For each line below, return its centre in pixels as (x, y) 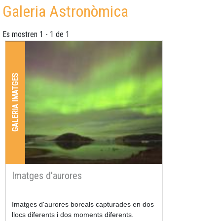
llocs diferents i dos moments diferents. (73, 214)
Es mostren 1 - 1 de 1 (36, 35)
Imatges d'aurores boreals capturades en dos (83, 204)
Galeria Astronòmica (65, 12)
